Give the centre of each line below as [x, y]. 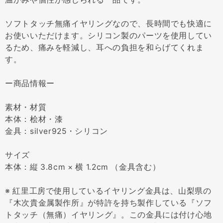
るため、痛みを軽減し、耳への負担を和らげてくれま [105, 47]
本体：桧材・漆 [34, 119]
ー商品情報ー [30, 83]
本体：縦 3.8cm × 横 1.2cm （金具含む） [83, 167]
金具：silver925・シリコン [56, 131]
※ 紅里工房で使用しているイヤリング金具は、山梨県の [108, 191]
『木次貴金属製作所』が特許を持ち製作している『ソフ [109, 203]
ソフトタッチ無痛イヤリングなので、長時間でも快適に [109, 23]
